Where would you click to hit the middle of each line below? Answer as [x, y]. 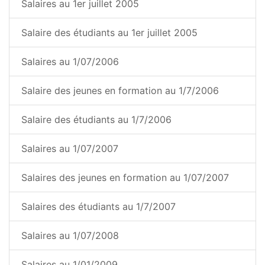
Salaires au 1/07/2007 [70, 149]
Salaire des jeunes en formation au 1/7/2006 [120, 91]
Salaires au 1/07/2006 [70, 62]
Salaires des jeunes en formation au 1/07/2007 [125, 178]
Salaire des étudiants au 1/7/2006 [96, 120]
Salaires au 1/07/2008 [70, 236]
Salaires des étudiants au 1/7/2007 [98, 207]
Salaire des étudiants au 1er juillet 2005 [109, 33]
